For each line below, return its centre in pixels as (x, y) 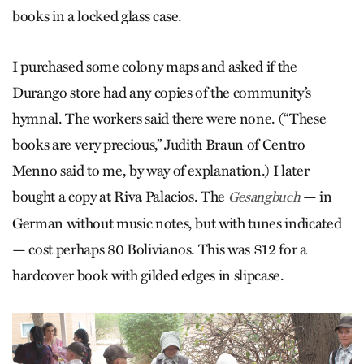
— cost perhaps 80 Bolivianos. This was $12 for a (160, 250)
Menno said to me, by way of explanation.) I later (161, 171)
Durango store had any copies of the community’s (162, 93)
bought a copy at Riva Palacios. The (120, 197)
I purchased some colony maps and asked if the (155, 67)
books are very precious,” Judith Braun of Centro (159, 145)
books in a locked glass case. (97, 17)
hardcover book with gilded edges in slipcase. (148, 276)
